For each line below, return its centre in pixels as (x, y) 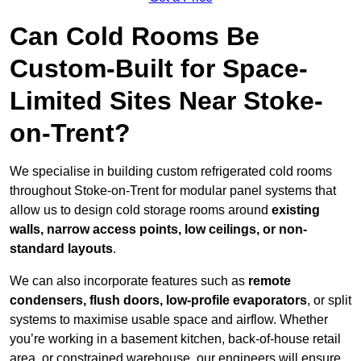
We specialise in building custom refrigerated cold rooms (171, 172)
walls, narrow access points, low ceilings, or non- (158, 230)
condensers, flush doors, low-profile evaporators (158, 301)
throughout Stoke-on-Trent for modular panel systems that (173, 191)
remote (270, 281)
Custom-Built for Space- (159, 69)
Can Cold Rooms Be (135, 37)
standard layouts (61, 249)
